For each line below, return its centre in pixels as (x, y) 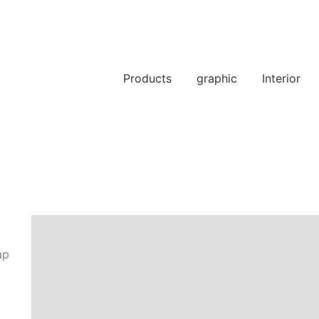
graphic (217, 78)
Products (147, 78)
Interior (281, 78)
